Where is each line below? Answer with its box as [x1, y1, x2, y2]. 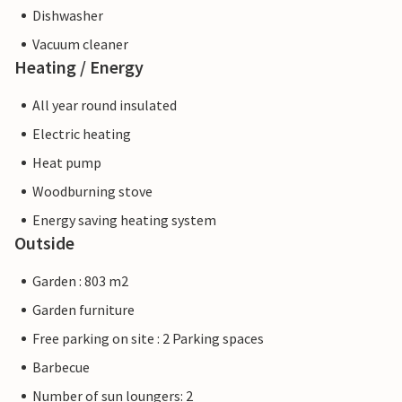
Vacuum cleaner [32, 35, 128, 54]
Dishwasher [32, 6, 103, 25]
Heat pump [32, 153, 101, 172]
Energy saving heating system [32, 211, 216, 230]
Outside [14, 232, 74, 255]
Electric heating [32, 125, 131, 144]
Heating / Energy [14, 56, 144, 79]
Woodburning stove [32, 182, 153, 201]
